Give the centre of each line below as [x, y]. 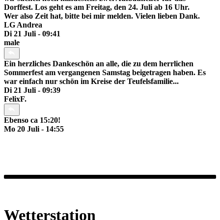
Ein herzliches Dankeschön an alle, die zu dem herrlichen [99, 64]
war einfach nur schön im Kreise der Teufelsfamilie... [91, 82]
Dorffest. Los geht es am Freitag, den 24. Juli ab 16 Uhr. [97, 7]
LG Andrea [23, 25]
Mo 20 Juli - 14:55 [34, 129]
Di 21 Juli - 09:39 [32, 90]
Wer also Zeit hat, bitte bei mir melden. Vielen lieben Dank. [102, 16]
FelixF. [15, 99]
